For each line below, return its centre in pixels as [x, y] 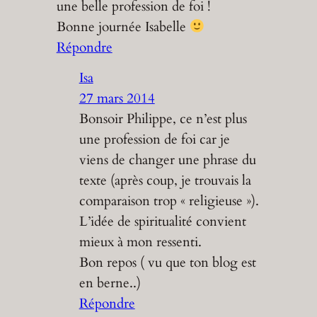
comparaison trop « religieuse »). [169, 201]
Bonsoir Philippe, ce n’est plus [163, 119]
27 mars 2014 [117, 98]
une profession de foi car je [154, 139]
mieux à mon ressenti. [140, 242]
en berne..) [110, 283]
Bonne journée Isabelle [123, 27]
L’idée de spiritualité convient [162, 221]
